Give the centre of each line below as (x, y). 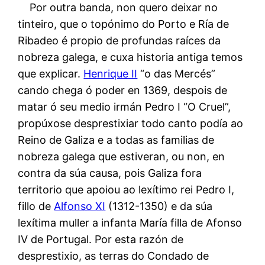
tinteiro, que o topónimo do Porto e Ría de (124, 24)
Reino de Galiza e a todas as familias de (116, 140)
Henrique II (111, 73)
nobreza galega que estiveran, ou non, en (122, 156)
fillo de (36, 206)
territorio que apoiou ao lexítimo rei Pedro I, (126, 189)
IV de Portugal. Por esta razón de (101, 239)
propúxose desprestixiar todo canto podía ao (131, 123)
